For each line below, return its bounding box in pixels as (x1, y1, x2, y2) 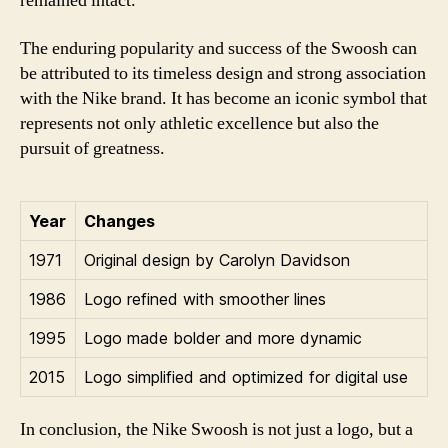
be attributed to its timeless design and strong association (20, 61, 426, 85)
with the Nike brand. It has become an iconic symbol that (20, 86, 427, 110)
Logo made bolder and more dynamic (84, 327, 362, 348)
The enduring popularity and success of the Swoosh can (20, 36, 417, 60)
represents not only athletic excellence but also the (20, 111, 379, 135)
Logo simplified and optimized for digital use (84, 366, 408, 387)
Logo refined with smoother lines (84, 288, 326, 309)
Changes (84, 210, 155, 231)
